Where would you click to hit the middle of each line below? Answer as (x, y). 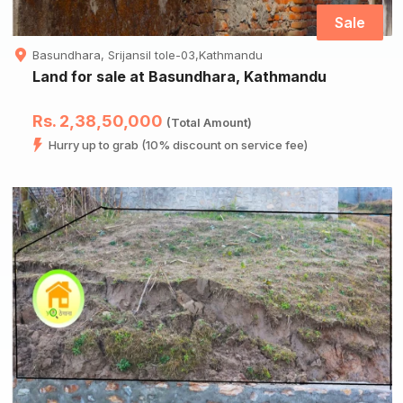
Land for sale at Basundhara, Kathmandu (179, 76)
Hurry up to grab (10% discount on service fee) (178, 144)
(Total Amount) (209, 122)
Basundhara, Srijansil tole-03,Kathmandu (148, 54)
